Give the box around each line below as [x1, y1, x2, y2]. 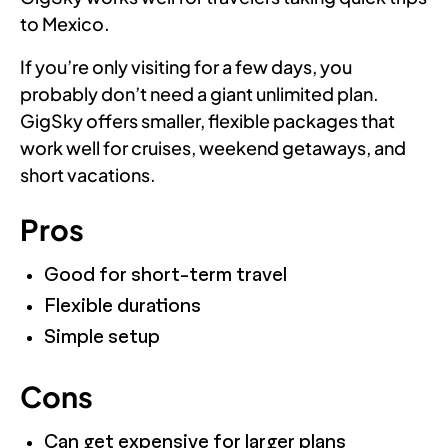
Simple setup [44, 326, 160, 348]
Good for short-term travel [44, 264, 287, 286]
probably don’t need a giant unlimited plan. [20, 81, 379, 105]
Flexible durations [44, 295, 201, 317]
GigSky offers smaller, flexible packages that [20, 108, 395, 132]
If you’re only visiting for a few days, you [20, 54, 352, 78]
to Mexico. [20, 11, 110, 35]
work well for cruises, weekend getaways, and [20, 135, 406, 159]
